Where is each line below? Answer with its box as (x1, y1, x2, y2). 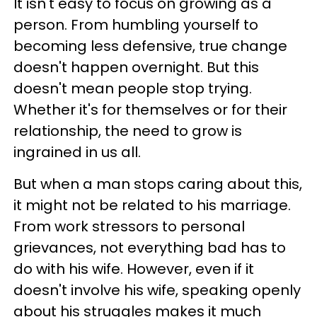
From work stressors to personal (13, 217, 245, 236)
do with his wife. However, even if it (13, 259, 254, 279)
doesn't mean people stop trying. (13, 79, 252, 98)
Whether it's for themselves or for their (13, 100, 287, 120)
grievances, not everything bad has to (13, 238, 286, 258)
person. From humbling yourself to (13, 15, 258, 35)
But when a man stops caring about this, (13, 174, 302, 194)
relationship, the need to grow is (13, 121, 242, 141)
